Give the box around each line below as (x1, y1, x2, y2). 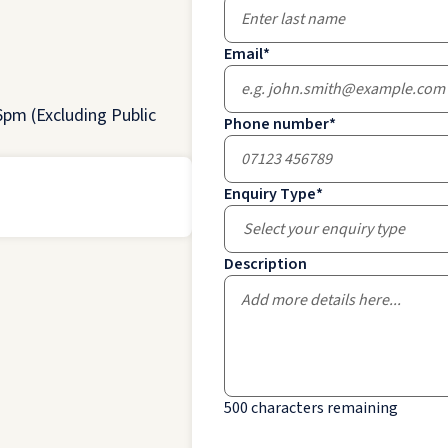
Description (224, 253, 307, 275)
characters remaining (251, 397, 398, 419)
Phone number (224, 113, 329, 135)
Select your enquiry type (243, 218, 405, 240)
